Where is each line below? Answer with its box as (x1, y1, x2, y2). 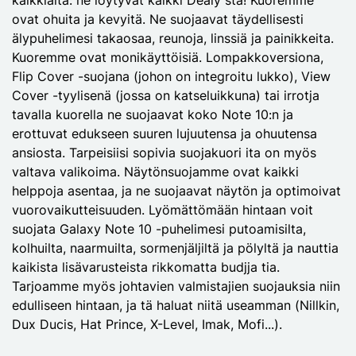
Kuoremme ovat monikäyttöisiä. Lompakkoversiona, (12, 48, 323, 65)
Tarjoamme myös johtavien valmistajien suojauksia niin (12, 277, 340, 294)
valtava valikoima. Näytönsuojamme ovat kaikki (12, 163, 299, 180)
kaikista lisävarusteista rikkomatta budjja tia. (12, 258, 280, 275)
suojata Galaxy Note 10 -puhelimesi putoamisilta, (12, 220, 306, 237)
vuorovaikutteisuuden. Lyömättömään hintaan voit (12, 201, 313, 218)
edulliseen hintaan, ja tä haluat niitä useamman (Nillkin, (12, 296, 339, 313)
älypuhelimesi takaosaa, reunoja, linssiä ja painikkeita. (12, 29, 334, 46)
